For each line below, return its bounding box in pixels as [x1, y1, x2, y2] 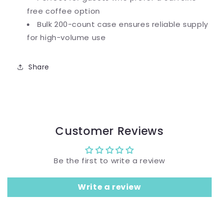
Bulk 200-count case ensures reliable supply [37, 19, 208, 30]
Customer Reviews [55, 123, 164, 139]
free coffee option [27, 6, 100, 17]
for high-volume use [27, 32, 106, 43]
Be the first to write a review [54, 155, 165, 166]
